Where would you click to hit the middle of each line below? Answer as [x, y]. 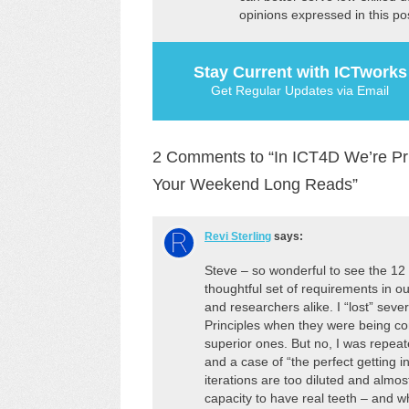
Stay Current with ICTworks [300, 73]
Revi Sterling [238, 237]
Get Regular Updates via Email [300, 91]
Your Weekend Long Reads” [255, 185]
